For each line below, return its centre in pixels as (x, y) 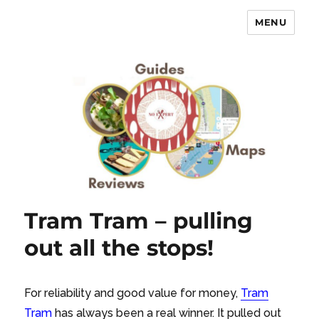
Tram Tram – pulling (139, 221)
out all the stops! (119, 248)
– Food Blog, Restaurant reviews (164, 52)
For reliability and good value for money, (133, 293)
